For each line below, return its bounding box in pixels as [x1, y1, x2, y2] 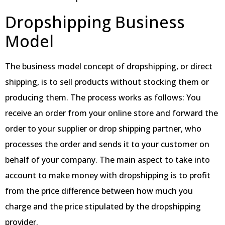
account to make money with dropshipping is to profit [5, 169, 210, 181]
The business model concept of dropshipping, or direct [5, 60, 212, 72]
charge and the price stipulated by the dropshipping [5, 200, 201, 212]
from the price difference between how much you [5, 185, 193, 196]
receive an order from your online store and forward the [5, 107, 218, 119]
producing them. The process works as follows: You [5, 91, 201, 103]
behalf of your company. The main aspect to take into [5, 154, 210, 165]
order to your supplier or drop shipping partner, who [5, 123, 201, 134]
